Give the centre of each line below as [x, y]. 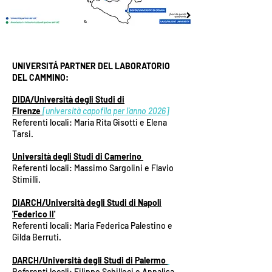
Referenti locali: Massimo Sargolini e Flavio [93, 168]
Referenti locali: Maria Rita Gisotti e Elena [90, 122]
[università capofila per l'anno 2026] [106, 111]
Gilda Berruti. [37, 237]
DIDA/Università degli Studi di [68, 99]
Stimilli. [26, 179]
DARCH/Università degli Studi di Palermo [90, 260]
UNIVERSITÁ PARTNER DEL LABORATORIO [91, 66]
